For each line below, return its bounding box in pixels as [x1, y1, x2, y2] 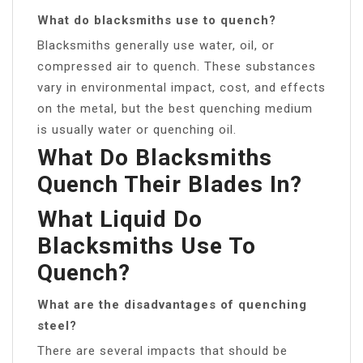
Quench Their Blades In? [37, 170, 302, 198]
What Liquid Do [37, 205, 203, 233]
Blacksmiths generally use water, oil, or [37, 37, 275, 53]
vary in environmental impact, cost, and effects [37, 79, 326, 95]
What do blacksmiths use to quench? [37, 12, 276, 28]
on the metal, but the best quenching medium [37, 100, 313, 116]
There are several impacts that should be [37, 343, 288, 358]
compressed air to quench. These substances [37, 58, 316, 74]
